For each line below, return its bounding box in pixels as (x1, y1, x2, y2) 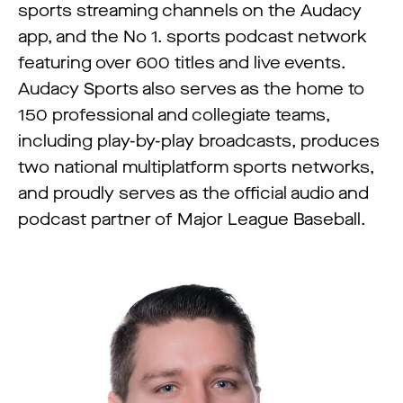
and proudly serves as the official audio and (18, 183, 369, 204)
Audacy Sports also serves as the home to (18, 78, 364, 100)
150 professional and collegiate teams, (18, 104, 330, 126)
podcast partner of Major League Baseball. (18, 209, 365, 230)
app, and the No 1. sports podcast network (18, 26, 367, 48)
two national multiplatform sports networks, (18, 157, 374, 178)
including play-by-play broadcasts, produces (18, 130, 380, 152)
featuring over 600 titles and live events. (18, 52, 345, 74)
